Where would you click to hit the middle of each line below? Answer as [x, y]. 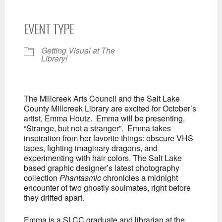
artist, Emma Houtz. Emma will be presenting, [105, 118]
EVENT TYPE [49, 28]
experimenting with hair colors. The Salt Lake [103, 158]
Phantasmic [82, 178]
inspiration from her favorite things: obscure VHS [109, 138]
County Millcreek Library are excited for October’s [110, 108]
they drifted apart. [54, 197]
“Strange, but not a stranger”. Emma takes [98, 128]
